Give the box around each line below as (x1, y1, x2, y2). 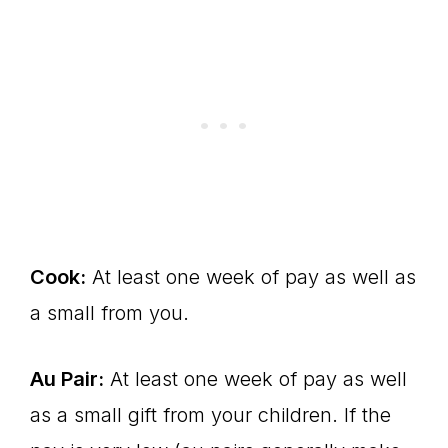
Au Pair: (30, 367, 104, 391)
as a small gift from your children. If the (30, 403, 391, 427)
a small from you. (30, 301, 189, 325)
